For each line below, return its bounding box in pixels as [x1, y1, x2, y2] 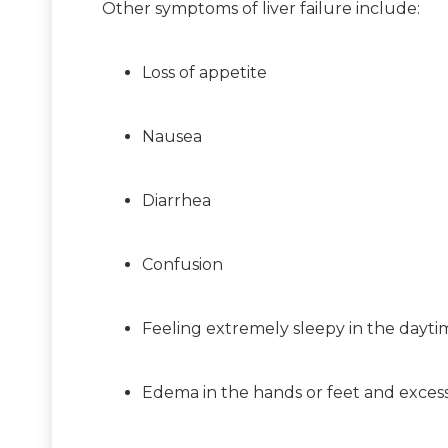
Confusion [142, 254, 223, 274]
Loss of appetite [142, 62, 267, 82]
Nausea [142, 126, 202, 146]
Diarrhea [142, 190, 211, 210]
